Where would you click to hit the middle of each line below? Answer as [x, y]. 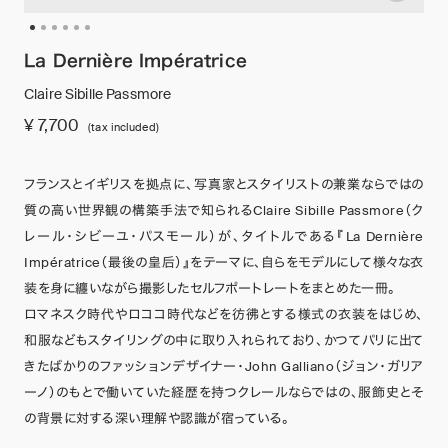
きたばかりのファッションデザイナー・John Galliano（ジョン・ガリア [224, 366]
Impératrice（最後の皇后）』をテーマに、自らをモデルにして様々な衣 [224, 262]
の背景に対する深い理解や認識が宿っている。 [157, 418]
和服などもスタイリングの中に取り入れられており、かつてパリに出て [224, 340]
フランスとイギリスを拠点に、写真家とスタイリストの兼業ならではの [224, 184]
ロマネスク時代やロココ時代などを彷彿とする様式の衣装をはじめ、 [224, 314]
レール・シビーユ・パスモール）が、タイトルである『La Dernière [224, 236]
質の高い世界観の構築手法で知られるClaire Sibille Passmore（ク [224, 210]
